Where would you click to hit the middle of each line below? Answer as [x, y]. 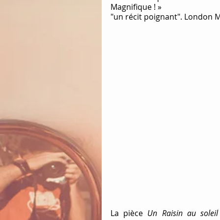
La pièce [129, 213]
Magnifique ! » [136, 7]
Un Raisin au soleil [183, 213]
